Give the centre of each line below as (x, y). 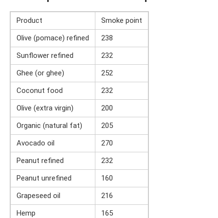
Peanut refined (40, 160)
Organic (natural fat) (49, 125)
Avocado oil (36, 143)
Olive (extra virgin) (45, 108)
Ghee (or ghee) (40, 73)
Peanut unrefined (44, 178)
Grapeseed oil (38, 195)
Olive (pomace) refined (53, 38)
